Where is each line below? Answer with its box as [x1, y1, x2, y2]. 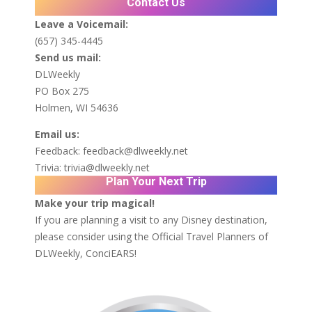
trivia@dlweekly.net [63, 160, 150, 175]
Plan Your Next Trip [105, 174, 207, 189]
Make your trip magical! [34, 196, 155, 210]
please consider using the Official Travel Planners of [34, 229, 268, 244]
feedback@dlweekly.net [82, 143, 188, 158]
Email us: [34, 127, 79, 141]
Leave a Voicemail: [34, 17, 128, 31]
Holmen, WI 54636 [34, 100, 118, 115]
